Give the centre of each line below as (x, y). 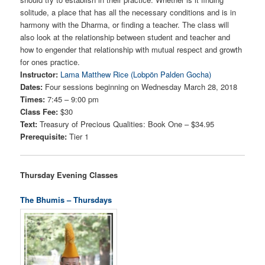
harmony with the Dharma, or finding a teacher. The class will (125, 25)
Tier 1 (78, 137)
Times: (33, 99)
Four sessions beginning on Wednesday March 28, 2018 (140, 87)
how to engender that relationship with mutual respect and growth (131, 50)
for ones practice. (50, 62)
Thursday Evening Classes (69, 174)
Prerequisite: (44, 137)
